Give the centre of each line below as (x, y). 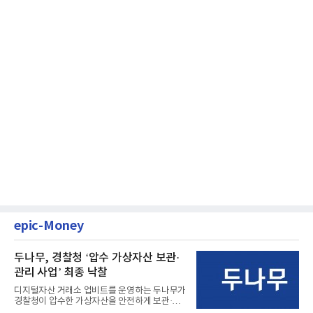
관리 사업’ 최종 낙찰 (61, 273)
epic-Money (49, 226)
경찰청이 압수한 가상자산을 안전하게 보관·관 (97, 302)
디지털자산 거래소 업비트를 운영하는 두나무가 (100, 291)
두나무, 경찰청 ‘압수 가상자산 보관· (97, 258)
